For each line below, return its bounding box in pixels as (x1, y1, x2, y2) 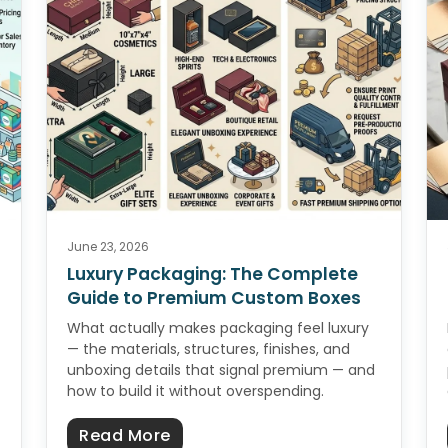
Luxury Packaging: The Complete (67, 262, 358, 287)
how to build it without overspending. (67, 381, 324, 402)
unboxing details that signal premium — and (67, 360, 375, 381)
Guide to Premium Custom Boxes (67, 286, 361, 311)
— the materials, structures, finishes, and (67, 339, 350, 360)
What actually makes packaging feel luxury (67, 318, 369, 339)
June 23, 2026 (67, 238, 149, 256)
